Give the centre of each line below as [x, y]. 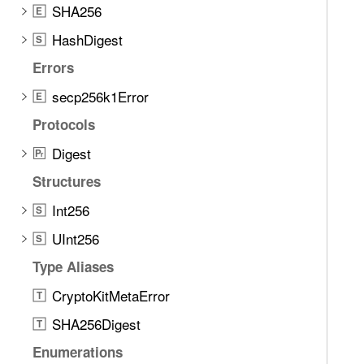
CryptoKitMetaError [111, 295]
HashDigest [87, 39]
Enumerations [78, 352]
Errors [53, 67]
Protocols [64, 124]
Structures [67, 181]
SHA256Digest [96, 324]
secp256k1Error [100, 96]
